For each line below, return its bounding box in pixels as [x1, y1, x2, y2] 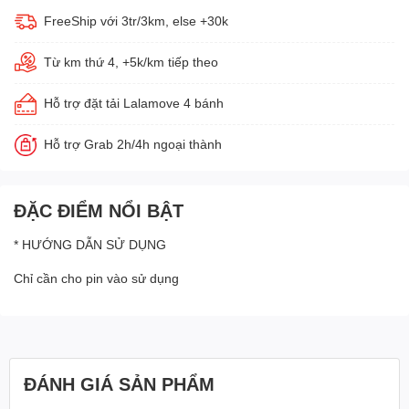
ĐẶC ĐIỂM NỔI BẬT [14, 199, 184, 221]
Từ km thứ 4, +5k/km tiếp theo [44, 54, 218, 69]
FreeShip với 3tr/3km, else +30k [44, 13, 228, 28]
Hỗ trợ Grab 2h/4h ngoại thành [44, 136, 222, 152]
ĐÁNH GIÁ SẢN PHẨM [24, 372, 215, 394]
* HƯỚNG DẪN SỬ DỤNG [14, 236, 170, 252]
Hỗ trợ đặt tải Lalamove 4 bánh [44, 95, 224, 110]
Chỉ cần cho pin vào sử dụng [14, 270, 183, 286]
